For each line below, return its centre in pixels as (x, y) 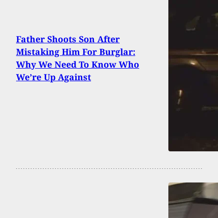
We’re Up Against (54, 77)
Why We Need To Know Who (78, 64)
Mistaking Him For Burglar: (76, 52)
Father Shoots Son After (68, 39)
